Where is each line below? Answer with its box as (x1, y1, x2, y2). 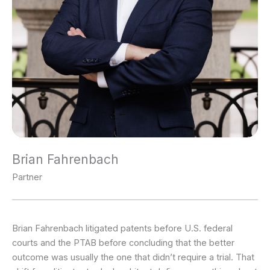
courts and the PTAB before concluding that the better (12, 237, 234, 248)
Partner (12, 171, 42, 183)
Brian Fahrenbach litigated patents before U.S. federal (12, 222, 233, 234)
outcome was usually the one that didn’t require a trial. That (12, 251, 254, 263)
